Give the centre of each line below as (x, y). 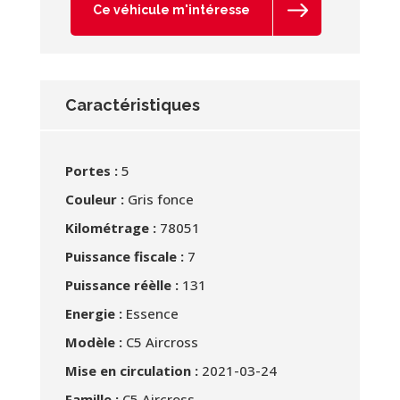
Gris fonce (158, 200)
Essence (150, 314)
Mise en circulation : (131, 371)
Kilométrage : (110, 228)
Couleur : (94, 200)
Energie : (93, 314)
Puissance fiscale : (124, 257)
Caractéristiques (132, 105)
